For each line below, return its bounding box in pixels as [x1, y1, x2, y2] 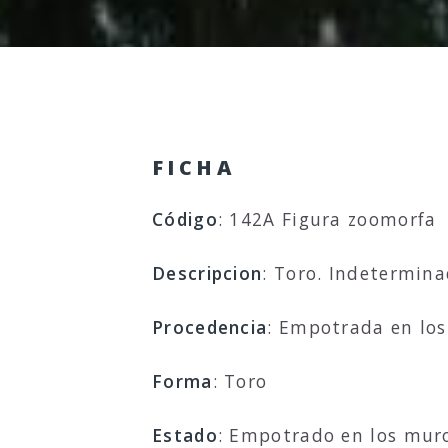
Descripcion [152, 260, 263, 285]
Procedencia [152, 314, 268, 339]
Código [152, 206, 218, 231]
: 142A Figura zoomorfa [217, 206, 437, 231]
